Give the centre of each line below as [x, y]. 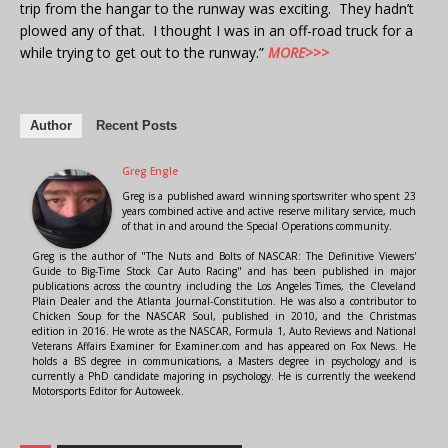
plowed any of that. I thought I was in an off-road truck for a [216, 31]
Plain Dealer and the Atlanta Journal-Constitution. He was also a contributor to [224, 301]
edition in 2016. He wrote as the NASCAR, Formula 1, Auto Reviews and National [224, 331]
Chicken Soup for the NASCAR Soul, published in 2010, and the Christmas [224, 316]
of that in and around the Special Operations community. [257, 226]
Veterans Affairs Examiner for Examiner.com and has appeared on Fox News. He [224, 346]
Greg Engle [150, 171]
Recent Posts [136, 126]
